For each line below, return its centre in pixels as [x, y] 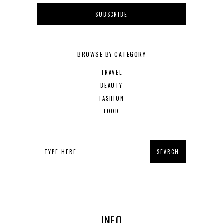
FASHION [111, 98]
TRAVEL [111, 72]
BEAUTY [111, 85]
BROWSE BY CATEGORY [111, 54]
